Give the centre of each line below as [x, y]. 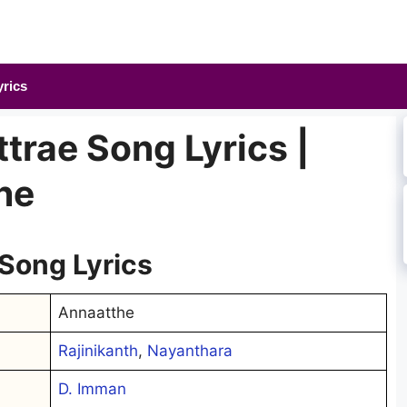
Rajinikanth [98, 350]
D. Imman [92, 388]
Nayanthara [190, 350]
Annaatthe [96, 312]
